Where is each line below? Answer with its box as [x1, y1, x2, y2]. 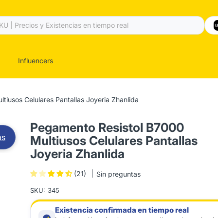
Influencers [18, 56, 53, 65]
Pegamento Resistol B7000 [30, 120, 184, 135]
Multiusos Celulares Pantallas [30, 133, 198, 148]
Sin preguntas [96, 170, 141, 179]
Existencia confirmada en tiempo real [55, 205, 189, 215]
